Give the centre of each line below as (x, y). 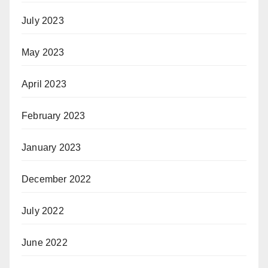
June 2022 (45, 242)
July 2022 (43, 211)
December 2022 (57, 179)
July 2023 (43, 20)
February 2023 (54, 115)
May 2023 (43, 52)
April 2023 (44, 84)
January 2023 (51, 147)
